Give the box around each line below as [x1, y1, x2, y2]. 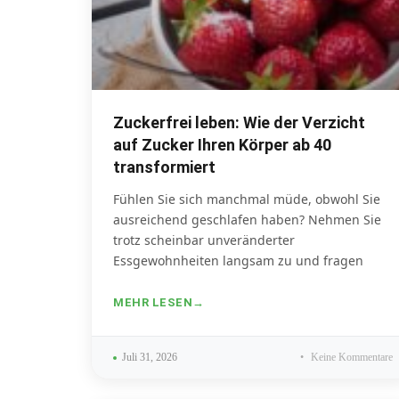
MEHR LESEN [113, 296, 192, 310]
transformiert [113, 158, 216, 177]
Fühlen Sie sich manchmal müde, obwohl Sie [113, 191, 380, 208]
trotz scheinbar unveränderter [113, 232, 295, 249]
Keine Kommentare [308, 351, 393, 364]
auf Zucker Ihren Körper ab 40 [113, 135, 331, 155]
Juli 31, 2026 [122, 351, 177, 364]
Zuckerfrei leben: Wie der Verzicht [113, 113, 365, 133]
